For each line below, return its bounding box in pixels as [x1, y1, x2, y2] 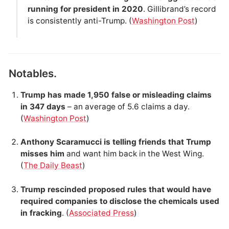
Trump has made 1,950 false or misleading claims [20, 90, 212, 100]
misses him [20, 149, 65, 159]
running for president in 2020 [27, 4, 143, 14]
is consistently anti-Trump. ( [27, 15, 132, 26]
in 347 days [20, 102, 66, 112]
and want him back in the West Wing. [64, 149, 204, 159]
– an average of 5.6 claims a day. [65, 102, 190, 112]
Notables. [9, 67, 57, 80]
